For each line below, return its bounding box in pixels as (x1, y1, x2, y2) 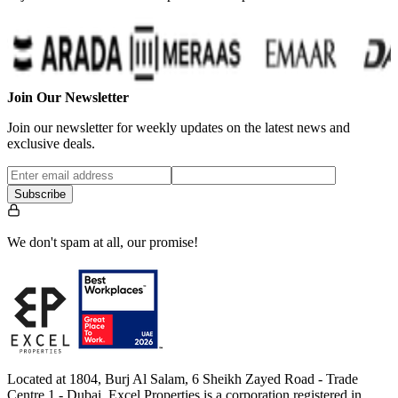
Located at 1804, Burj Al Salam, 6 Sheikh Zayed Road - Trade (7, 371, 358, 387)
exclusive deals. (7, 136, 95, 152)
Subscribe (14, 187, 66, 202)
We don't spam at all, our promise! (7, 235, 198, 251)
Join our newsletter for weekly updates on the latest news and (7, 120, 350, 136)
